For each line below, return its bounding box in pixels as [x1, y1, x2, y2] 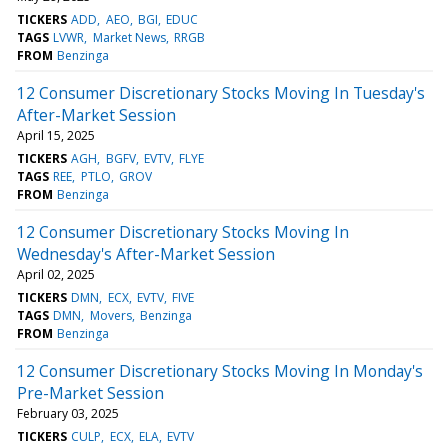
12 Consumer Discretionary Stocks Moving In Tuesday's [17, 81, 425, 104]
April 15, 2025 [17, 126, 95, 144]
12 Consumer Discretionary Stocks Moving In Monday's [17, 359, 423, 382]
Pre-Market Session [17, 381, 164, 404]
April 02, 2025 [17, 265, 95, 283]
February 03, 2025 [17, 404, 119, 422]
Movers [89, 306, 132, 324]
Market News [92, 28, 166, 46]
